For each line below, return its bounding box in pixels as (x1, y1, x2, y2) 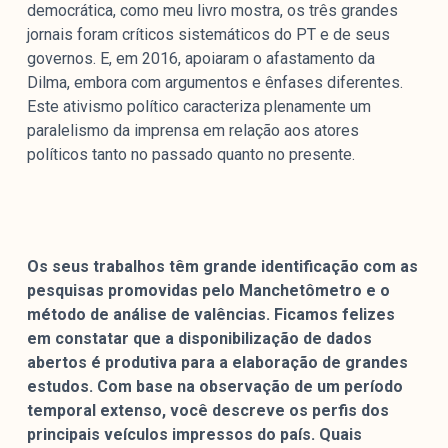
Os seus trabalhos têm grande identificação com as (26, 257, 418, 277)
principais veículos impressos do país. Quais (26, 425, 362, 445)
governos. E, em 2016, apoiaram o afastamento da (26, 49, 375, 69)
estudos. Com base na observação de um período (26, 377, 403, 397)
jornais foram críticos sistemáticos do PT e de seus (26, 25, 390, 45)
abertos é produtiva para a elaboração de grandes (26, 353, 408, 373)
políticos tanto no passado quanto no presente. (26, 145, 355, 165)
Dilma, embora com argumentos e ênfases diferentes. (26, 73, 403, 93)
